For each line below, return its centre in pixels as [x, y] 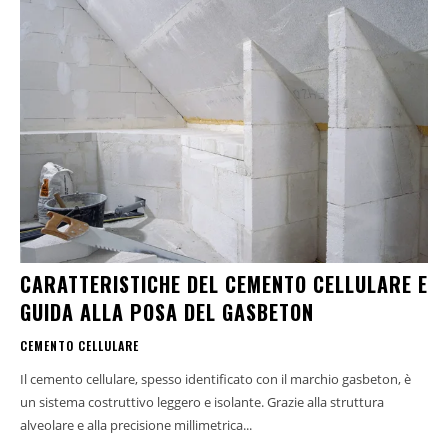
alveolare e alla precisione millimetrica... [136, 425]
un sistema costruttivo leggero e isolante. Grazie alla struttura [202, 402]
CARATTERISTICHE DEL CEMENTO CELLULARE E [224, 284]
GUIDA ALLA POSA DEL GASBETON [167, 312]
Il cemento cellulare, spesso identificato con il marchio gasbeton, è [215, 379]
